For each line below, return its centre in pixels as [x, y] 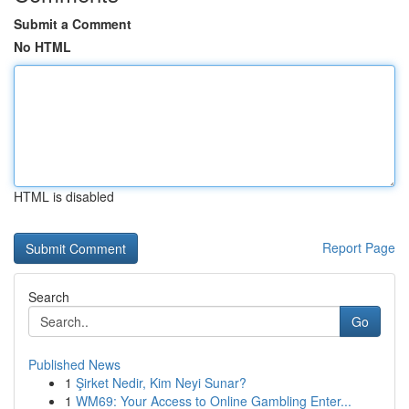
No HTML [42, 47]
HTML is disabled [64, 196]
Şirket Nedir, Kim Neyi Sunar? [161, 383]
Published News [74, 364]
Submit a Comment [73, 24]
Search [49, 297]
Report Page [359, 247]
